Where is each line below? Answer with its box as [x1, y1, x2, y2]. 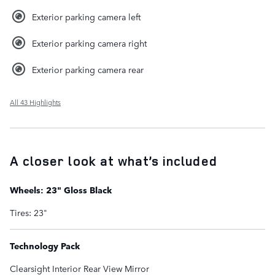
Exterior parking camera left [32, 10, 141, 23]
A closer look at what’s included [10, 152, 217, 170]
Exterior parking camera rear [32, 63, 144, 76]
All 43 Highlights [10, 97, 61, 108]
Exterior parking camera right [32, 37, 147, 50]
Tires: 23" [10, 206, 47, 219]
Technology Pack [10, 239, 80, 252]
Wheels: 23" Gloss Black [10, 184, 112, 196]
